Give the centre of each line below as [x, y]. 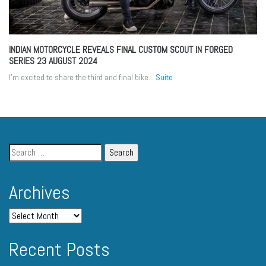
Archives [39, 193]
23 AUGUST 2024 [67, 61]
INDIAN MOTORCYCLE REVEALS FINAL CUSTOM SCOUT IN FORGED [121, 50]
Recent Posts [59, 250]
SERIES [23, 61]
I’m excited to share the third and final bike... [82, 77]
